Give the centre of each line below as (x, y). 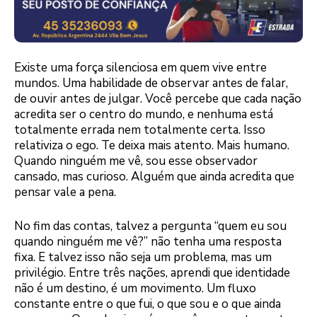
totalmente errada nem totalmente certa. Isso (140, 130)
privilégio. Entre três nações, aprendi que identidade (152, 272)
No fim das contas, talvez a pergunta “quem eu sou (150, 226)
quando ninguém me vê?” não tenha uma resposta (148, 241)
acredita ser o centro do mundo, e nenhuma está (144, 115)
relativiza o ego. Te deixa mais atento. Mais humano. (152, 146)
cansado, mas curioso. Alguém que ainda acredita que (154, 177)
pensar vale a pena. (65, 192)
